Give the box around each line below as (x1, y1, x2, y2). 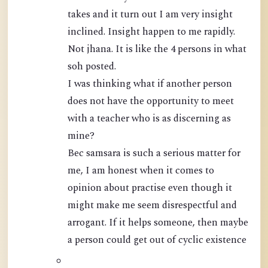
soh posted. (68, 59, 116, 75)
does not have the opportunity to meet (68, 94, 234, 109)
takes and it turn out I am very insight (68, 7, 166, 23)
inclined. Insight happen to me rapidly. (68, 25, 235, 40)
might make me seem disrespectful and (68, 198, 221, 214)
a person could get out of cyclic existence (178, 233, 246, 248)
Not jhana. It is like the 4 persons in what (68, 42, 126, 57)
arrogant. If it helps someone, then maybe (68, 215, 248, 231)
